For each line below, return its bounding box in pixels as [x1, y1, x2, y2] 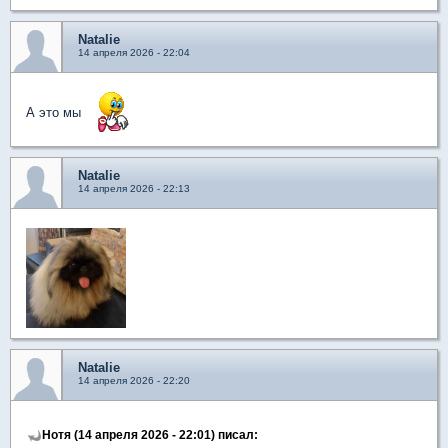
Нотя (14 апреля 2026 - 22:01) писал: [42, 428, 258, 441]
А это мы [26, 105, 85, 121]
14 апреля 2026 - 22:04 [78, 47, 190, 58]
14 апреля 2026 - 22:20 [78, 375, 190, 386]
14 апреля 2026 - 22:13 [78, 183, 190, 194]
